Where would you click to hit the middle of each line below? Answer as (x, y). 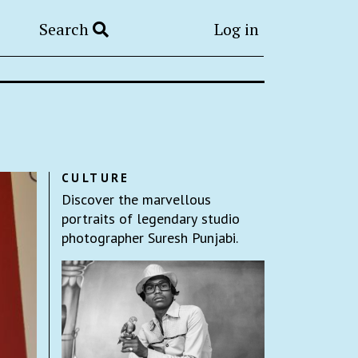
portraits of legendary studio (151, 218)
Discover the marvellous (136, 199)
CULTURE (96, 177)
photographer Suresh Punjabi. (150, 237)
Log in (236, 29)
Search (66, 29)
